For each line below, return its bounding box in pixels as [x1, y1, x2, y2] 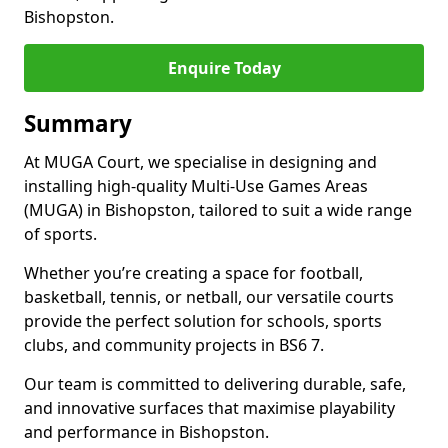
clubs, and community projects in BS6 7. [24, 334, 324, 356]
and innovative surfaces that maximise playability [24, 397, 395, 419]
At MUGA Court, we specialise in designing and [24, 151, 377, 173]
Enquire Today [167, 57, 281, 79]
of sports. [24, 223, 97, 245]
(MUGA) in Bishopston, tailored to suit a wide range [24, 199, 412, 221]
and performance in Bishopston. [24, 421, 269, 443]
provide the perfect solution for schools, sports [24, 310, 382, 332]
